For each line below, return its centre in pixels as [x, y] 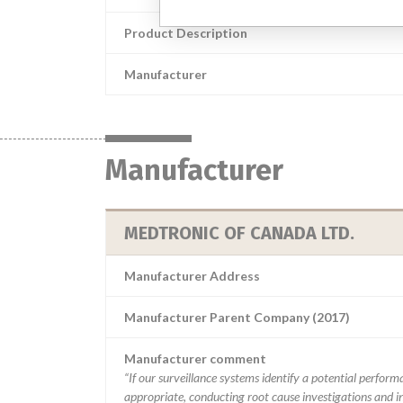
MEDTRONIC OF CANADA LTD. [239, 233]
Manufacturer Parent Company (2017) [237, 317]
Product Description [186, 33]
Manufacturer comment [195, 358]
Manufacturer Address [192, 276]
